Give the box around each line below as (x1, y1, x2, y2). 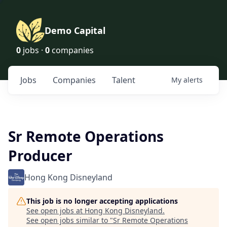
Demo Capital (45, 24, 105, 36)
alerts (183, 75, 203, 85)
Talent (112, 74, 135, 86)
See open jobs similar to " (26, 215, 113, 225)
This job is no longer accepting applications (26, 196, 178, 206)
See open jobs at (26, 206, 85, 215)
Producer (8, 146, 72, 165)
